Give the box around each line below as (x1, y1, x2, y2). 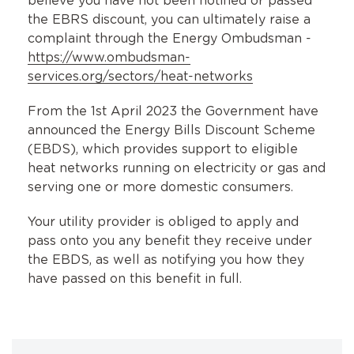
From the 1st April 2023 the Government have (28, 105, 318, 119)
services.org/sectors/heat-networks (28, 70, 253, 84)
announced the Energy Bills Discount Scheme (28, 124, 315, 137)
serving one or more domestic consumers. (28, 181, 293, 194)
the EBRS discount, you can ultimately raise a (28, 13, 311, 27)
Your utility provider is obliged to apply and (28, 216, 299, 229)
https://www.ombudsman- (28, 51, 190, 65)
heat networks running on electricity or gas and (28, 162, 326, 175)
